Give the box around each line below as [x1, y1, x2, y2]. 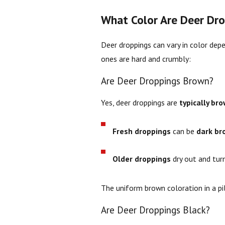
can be [171, 126, 197, 137]
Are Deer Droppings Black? [100, 203, 210, 216]
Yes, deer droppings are [100, 97, 179, 108]
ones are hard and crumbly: [100, 54, 191, 64]
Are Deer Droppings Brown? [100, 74, 213, 87]
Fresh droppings [113, 126, 171, 137]
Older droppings [113, 154, 171, 164]
